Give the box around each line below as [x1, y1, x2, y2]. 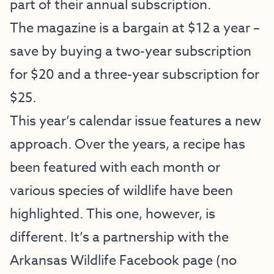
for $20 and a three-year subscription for [10, 65, 259, 84]
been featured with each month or [10, 158, 220, 177]
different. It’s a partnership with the [10, 228, 229, 247]
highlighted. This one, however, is [10, 204, 215, 224]
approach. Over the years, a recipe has [10, 135, 245, 154]
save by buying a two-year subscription [10, 42, 251, 61]
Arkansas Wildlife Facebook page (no [10, 251, 237, 270]
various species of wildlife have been [10, 181, 233, 201]
